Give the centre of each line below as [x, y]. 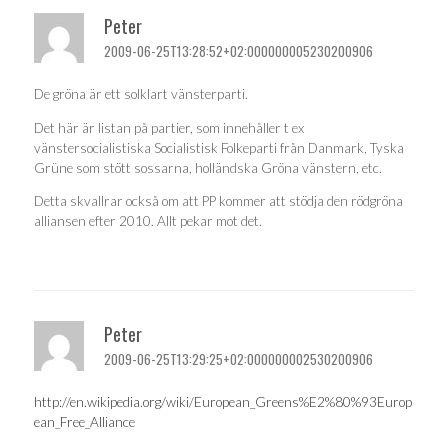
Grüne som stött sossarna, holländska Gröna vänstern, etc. [208, 167]
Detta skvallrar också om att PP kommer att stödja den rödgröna [218, 201]
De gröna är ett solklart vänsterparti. [141, 94]
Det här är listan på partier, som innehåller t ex [169, 127]
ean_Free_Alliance [84, 422]
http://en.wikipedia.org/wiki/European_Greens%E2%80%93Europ [223, 402]
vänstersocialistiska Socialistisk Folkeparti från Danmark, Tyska [219, 147]
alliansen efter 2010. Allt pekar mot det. [148, 221]
